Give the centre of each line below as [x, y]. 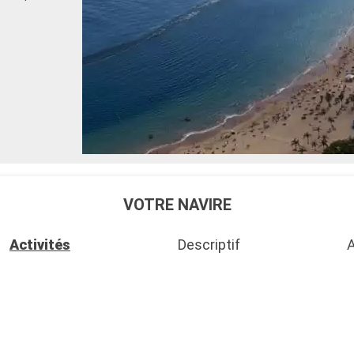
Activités [40, 245]
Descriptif [209, 245]
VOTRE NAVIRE [177, 204]
